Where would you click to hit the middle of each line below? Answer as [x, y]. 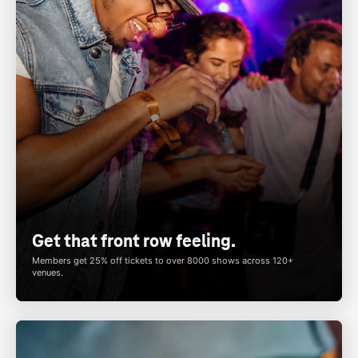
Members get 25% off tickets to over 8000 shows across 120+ [163, 260]
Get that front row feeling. [134, 241]
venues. [48, 272]
